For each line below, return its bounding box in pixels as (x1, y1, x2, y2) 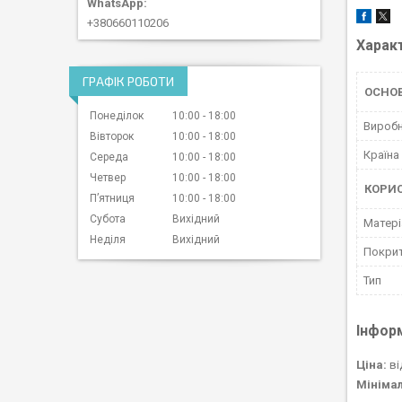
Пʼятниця (90, 191, 135, 205)
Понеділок (90, 109, 144, 122)
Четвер (90, 170, 126, 184)
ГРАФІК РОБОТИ (83, 73, 174, 89)
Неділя (90, 232, 126, 246)
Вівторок (90, 129, 134, 143)
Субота (90, 212, 126, 225)
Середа (90, 150, 128, 163)
